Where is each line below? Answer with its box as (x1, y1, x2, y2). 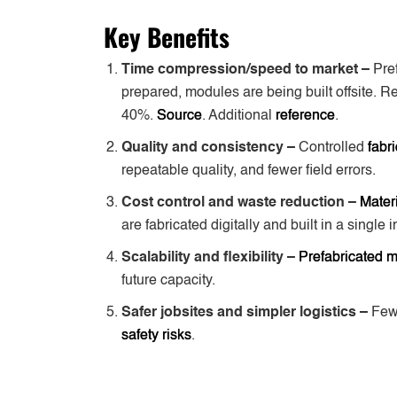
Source (157, 108, 202, 123)
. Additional (202, 108, 276, 123)
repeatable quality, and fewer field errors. (121, 163, 376, 178)
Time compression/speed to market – (121, 62, 373, 77)
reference (276, 108, 335, 123)
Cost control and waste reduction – (121, 195, 360, 210)
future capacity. (121, 273, 215, 288)
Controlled (299, 140, 368, 155)
